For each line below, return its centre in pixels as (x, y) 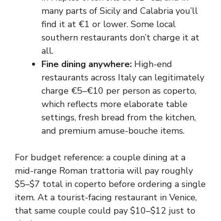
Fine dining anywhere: (87, 64)
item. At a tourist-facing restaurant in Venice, (106, 197)
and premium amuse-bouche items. (113, 131)
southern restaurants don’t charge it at (120, 37)
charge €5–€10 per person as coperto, (119, 91)
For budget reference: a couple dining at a (100, 157)
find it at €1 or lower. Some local (109, 24)
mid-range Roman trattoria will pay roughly (104, 171)
